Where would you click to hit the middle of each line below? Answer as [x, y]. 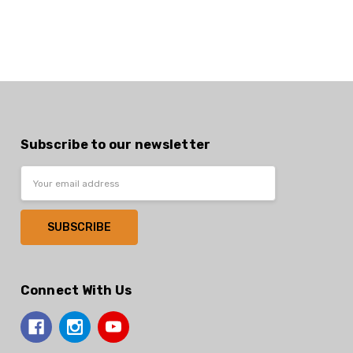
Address [41, 191]
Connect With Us [76, 290]
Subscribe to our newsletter [115, 145]
